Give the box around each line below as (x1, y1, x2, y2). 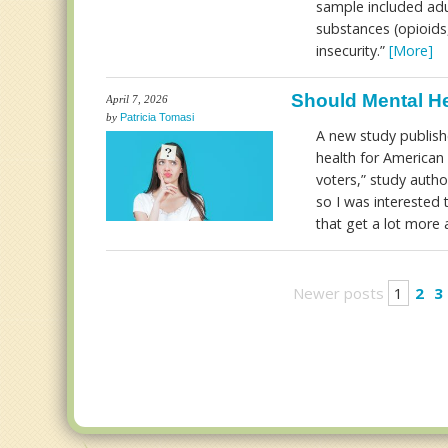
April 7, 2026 (106, 93, 169, 105)
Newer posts (293, 283, 385, 303)
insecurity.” (315, 41, 389, 60)
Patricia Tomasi (120, 111, 195, 123)
